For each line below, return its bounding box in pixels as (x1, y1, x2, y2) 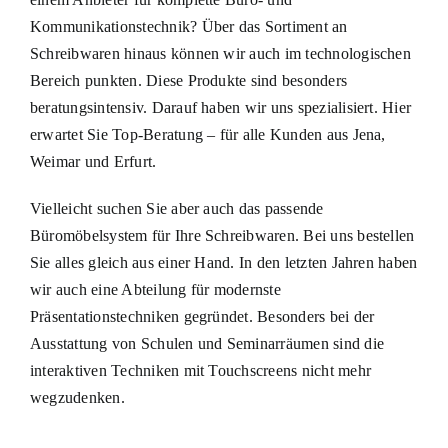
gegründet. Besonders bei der (183, 307, 375, 325)
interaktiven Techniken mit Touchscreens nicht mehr (29, 361, 371, 379)
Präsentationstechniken (29, 307, 184, 325)
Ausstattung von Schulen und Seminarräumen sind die (29, 334, 384, 352)
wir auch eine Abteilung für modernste (29, 280, 281, 298)
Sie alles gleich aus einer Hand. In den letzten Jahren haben (29, 253, 418, 271)
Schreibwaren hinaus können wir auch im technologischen (29, 44, 411, 62)
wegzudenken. (29, 388, 125, 406)
